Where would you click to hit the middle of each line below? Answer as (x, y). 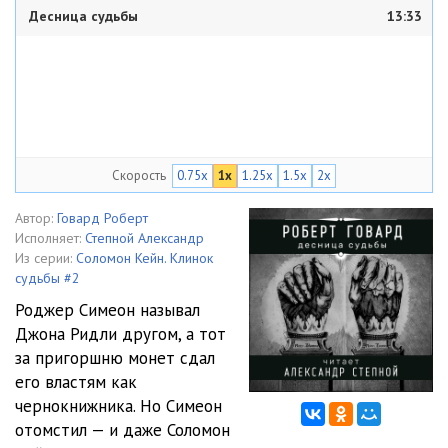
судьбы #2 (47, 278)
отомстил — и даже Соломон (122, 430)
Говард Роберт (102, 218)
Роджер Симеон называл (107, 310)
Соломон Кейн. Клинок (144, 258)
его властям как (76, 382)
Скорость (139, 175)
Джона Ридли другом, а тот (120, 334)
